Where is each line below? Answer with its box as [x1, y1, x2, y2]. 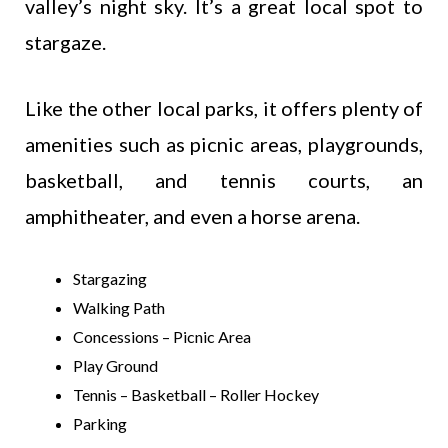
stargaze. [25, 29, 106, 54]
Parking [73, 413, 127, 433]
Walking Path [73, 297, 165, 317]
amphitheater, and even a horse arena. [25, 203, 360, 228]
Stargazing [73, 268, 147, 288]
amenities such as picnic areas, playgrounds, [25, 131, 423, 156]
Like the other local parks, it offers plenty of [25, 95, 423, 120]
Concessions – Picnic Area [73, 326, 251, 346]
